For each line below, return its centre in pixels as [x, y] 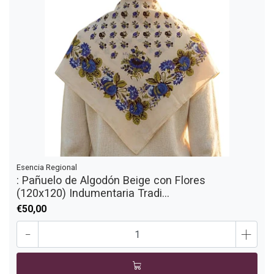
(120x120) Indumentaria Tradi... [93, 193]
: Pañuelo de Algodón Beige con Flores [111, 180]
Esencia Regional [47, 167]
